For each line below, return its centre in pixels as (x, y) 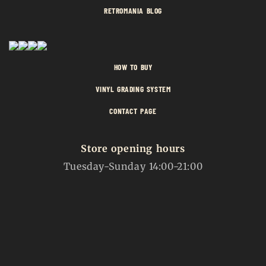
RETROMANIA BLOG (133, 10)
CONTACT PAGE (133, 110)
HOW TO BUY (133, 66)
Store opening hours (133, 148)
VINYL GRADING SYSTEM (133, 88)
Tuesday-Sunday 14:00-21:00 (133, 166)
